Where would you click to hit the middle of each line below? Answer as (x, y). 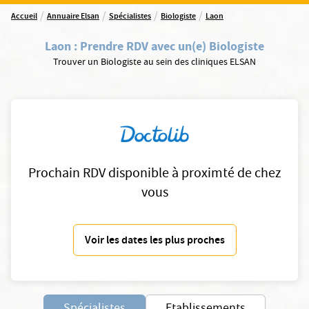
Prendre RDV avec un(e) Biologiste (172, 46)
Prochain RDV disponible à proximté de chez (154, 175)
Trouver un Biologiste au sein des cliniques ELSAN (154, 63)
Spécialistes (130, 17)
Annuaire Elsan (73, 17)
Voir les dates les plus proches (154, 241)
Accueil (24, 17)
